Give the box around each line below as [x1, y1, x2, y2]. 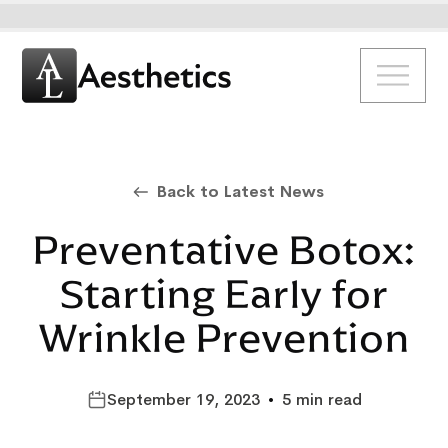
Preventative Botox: [33, 225, 415, 276]
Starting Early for [59, 269, 389, 320]
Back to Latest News [156, 181, 324, 203]
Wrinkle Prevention [38, 313, 410, 364]
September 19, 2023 [106, 389, 260, 411]
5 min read [281, 389, 362, 411]
